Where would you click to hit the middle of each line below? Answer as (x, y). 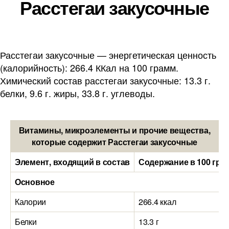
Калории (31, 202)
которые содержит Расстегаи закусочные (114, 142)
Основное (35, 182)
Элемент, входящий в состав (72, 162)
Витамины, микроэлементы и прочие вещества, (114, 130)
